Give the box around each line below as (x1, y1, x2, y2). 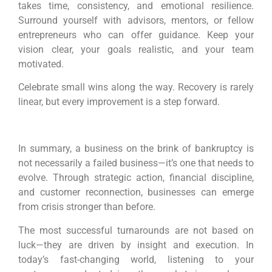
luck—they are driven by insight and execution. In (18, 239, 254, 251)
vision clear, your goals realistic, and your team (18, 44, 254, 56)
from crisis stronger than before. (18, 201, 155, 213)
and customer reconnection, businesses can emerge (18, 186, 254, 199)
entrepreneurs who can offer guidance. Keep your (18, 29, 254, 41)
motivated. (18, 58, 64, 70)
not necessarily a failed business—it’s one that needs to (18, 157, 254, 169)
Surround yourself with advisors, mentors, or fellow (18, 15, 254, 27)
